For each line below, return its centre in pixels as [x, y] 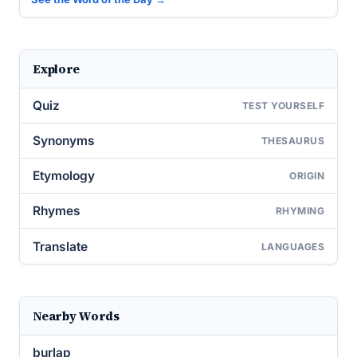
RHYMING [300, 211]
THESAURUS [292, 141]
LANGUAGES [292, 246]
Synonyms [64, 141]
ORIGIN [307, 176]
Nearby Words [76, 316]
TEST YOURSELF [283, 106]
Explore [56, 69]
